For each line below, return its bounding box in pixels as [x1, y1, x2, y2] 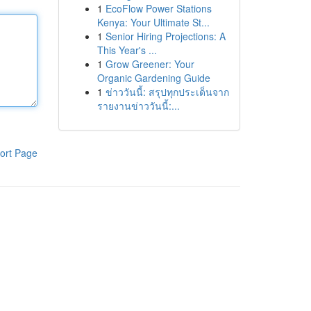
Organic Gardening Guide [96, 71, 210, 85]
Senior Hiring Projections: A [105, 29, 226, 43]
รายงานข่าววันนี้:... [96, 99, 180, 112]
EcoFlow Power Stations [105, 1, 212, 15]
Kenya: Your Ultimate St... [96, 15, 210, 29]
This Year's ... [96, 43, 157, 57]
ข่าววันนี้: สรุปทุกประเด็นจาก [105, 85, 229, 99]
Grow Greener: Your [105, 57, 194, 71]
